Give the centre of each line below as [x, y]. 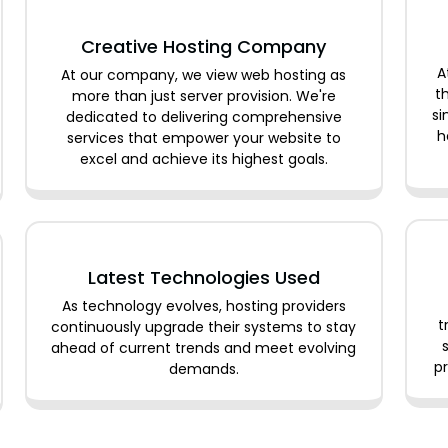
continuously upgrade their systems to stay [204, 326]
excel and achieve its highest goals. [203, 158]
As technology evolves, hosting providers [203, 305]
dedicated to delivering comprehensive [203, 116]
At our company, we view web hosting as [204, 74]
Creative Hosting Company [204, 46]
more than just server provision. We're [203, 95]
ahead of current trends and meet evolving [204, 347]
